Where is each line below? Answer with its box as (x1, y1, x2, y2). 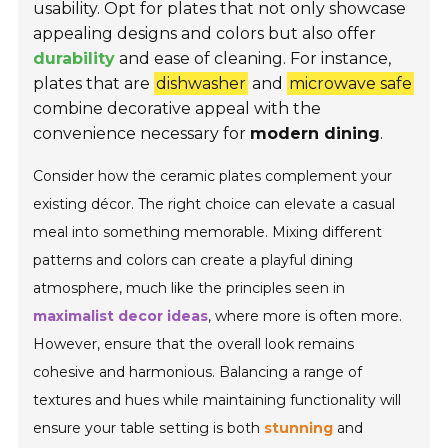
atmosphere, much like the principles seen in (33, 279, 346, 298)
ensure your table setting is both (33, 419, 265, 438)
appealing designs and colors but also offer (33, 24, 377, 44)
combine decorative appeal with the (33, 99, 322, 119)
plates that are (33, 74, 155, 94)
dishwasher (156, 74, 247, 94)
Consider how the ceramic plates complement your (33, 167, 393, 186)
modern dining (250, 124, 381, 144)
